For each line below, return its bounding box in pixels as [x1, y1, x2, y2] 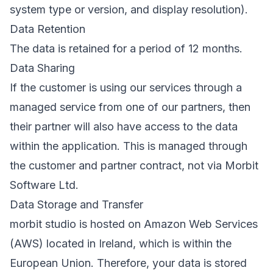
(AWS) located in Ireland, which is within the [10, 237, 232, 250]
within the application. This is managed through [10, 140, 247, 152]
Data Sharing [10, 62, 75, 74]
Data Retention [10, 23, 85, 35]
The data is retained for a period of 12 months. [10, 42, 243, 55]
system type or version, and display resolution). [10, 3, 248, 16]
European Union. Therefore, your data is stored [10, 257, 247, 269]
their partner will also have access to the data [10, 120, 238, 133]
